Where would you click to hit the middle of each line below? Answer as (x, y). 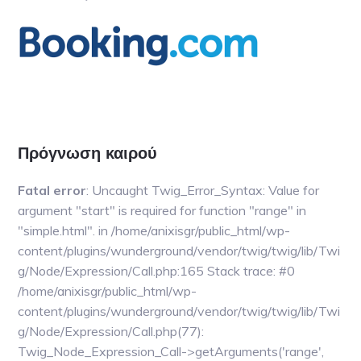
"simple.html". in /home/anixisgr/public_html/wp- (154, 230)
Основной (65, 120)
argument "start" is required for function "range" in (162, 210)
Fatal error (52, 190)
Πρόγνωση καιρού (88, 153)
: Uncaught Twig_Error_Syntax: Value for (203, 190)
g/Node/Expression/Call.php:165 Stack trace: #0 (157, 271)
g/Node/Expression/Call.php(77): (111, 331)
